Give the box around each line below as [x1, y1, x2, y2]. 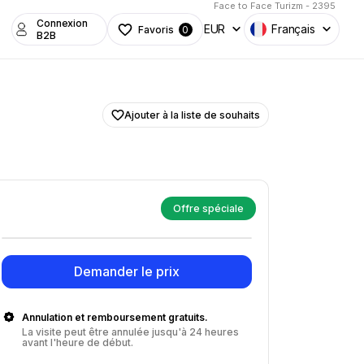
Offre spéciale [173, 202, 244, 214]
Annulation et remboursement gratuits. [22, 311, 208, 323]
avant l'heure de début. [22, 336, 133, 349]
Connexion [37, 17, 88, 29]
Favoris [138, 23, 174, 36]
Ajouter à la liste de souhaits [124, 109, 260, 121]
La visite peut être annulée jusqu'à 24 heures [22, 326, 239, 338]
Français [271, 22, 315, 36]
